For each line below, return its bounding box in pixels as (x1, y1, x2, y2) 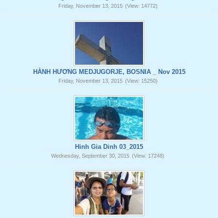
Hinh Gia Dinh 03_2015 (75, 143, 143, 150)
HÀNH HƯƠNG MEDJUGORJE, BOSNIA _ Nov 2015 (33, 68, 185, 75)
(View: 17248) (132, 153, 164, 159)
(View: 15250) (125, 78, 158, 84)
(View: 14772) (125, 3, 158, 9)
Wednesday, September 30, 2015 (51, 153, 129, 159)
